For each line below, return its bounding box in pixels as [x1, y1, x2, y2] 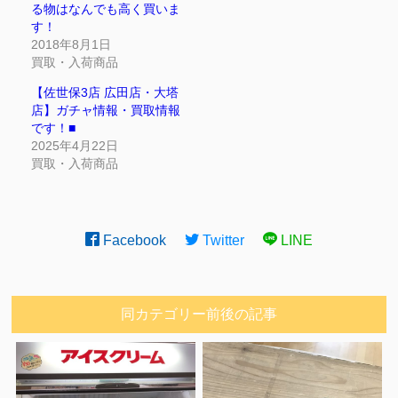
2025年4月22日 [30, 139, 118, 154]
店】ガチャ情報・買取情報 [30, 103, 180, 118]
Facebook [99, 233, 167, 249]
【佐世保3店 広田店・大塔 [30, 85, 179, 100]
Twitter [199, 233, 244, 249]
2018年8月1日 [30, 37, 111, 52]
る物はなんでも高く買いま [30, 2, 180, 17]
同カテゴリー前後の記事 [121, 306, 277, 322]
